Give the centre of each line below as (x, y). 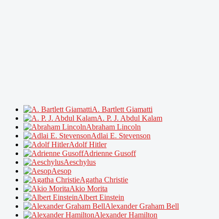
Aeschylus (80, 162)
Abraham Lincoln (113, 127)
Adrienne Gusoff (110, 153)
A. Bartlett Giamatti (122, 109)
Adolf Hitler (88, 144)
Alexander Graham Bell (142, 206)
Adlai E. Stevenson (121, 135)
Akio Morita (88, 188)
